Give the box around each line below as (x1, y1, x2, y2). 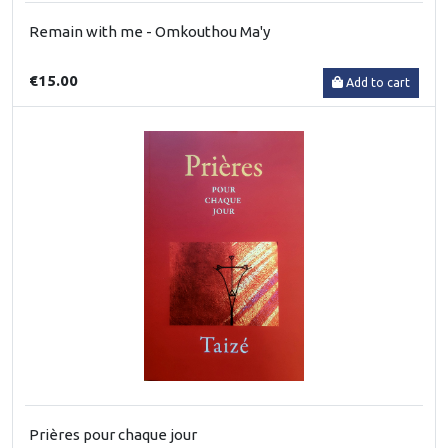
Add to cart (346, 75, 410, 89)
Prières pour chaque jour (29, 425, 197, 443)
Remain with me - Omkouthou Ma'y (29, 22, 270, 40)
